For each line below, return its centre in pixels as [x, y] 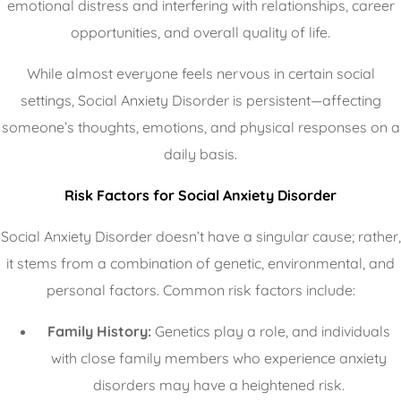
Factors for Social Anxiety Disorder [217, 195]
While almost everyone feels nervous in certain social [200, 73]
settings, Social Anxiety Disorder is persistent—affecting [200, 100]
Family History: [99, 331]
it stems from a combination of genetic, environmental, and [200, 263]
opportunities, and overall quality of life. [200, 32]
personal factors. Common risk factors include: [200, 290]
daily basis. [200, 154]
